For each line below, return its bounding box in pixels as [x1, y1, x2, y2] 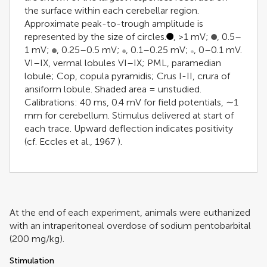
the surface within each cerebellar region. [24, 4, 199, 16]
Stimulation [10, 255, 54, 266]
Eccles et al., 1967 [39, 135, 115, 147]
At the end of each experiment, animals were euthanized [10, 206, 250, 218]
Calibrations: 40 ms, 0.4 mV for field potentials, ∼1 [24, 96, 238, 108]
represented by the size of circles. [24, 30, 166, 42]
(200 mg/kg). [10, 232, 64, 244]
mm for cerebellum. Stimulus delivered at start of [24, 109, 234, 121]
